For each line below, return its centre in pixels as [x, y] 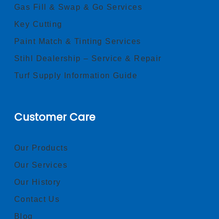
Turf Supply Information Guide [76, 76]
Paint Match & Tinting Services [78, 42]
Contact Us [37, 199]
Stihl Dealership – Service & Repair [88, 59]
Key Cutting [38, 24]
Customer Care [55, 117]
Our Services [41, 165]
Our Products [41, 148]
